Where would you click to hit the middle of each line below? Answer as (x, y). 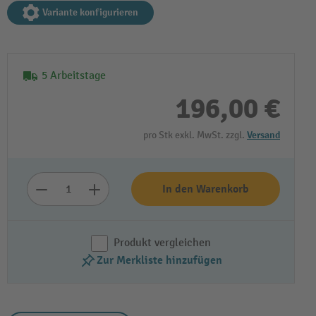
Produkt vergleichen (162, 243)
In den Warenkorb (206, 189)
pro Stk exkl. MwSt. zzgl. (195, 135)
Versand (263, 135)
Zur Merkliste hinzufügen (159, 260)
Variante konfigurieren (90, 12)
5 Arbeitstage (74, 76)
